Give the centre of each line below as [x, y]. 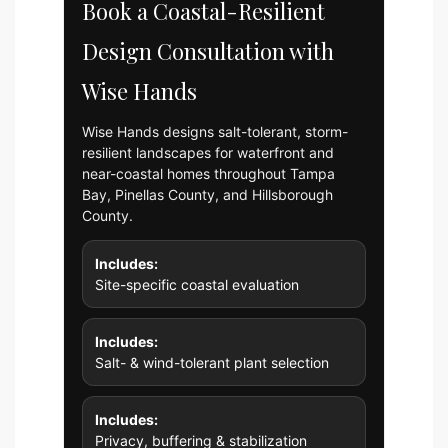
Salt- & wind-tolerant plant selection [212, 362]
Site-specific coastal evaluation [197, 284]
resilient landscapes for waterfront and [208, 152]
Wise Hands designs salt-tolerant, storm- [215, 131]
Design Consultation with [208, 50]
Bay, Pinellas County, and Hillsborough [207, 194]
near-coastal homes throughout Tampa [208, 173]
